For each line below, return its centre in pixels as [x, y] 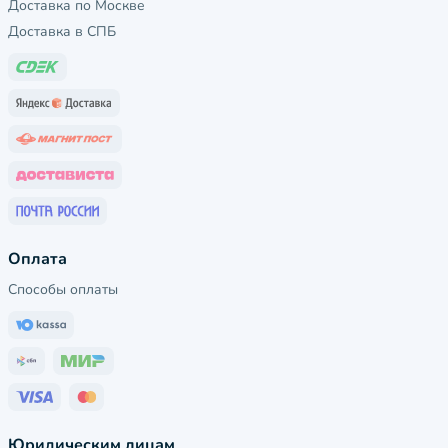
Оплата [37, 259]
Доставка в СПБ [62, 32]
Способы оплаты [63, 290]
